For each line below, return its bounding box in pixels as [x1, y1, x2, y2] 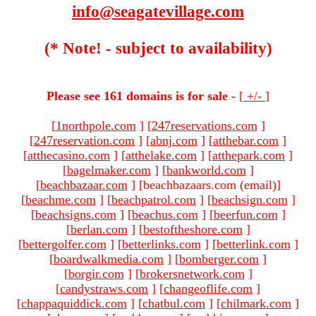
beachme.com [25, 192, 96, 207]
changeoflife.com [164, 281, 253, 296]
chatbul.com [142, 296, 205, 310]
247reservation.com [34, 133, 135, 147]
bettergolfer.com [22, 236, 107, 251]
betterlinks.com [121, 236, 201, 251]
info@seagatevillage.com [72, 3, 244, 21]
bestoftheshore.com [142, 221, 243, 236]
